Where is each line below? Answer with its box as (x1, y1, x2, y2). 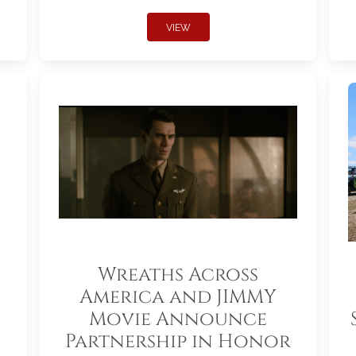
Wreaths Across (98, 262, 258, 288)
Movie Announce (89, 307, 267, 333)
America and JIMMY (79, 284, 277, 311)
